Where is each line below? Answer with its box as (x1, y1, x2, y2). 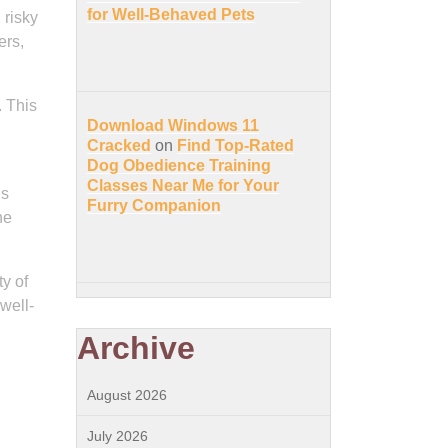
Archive (77, 330, 195, 366)
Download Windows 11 (87, 117, 259, 134)
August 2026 (87, 387, 167, 403)
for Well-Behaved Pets (87, 6, 255, 23)
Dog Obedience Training (87, 157, 271, 174)
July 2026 (87, 428, 148, 444)
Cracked (87, 137, 151, 154)
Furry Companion (87, 197, 221, 214)
